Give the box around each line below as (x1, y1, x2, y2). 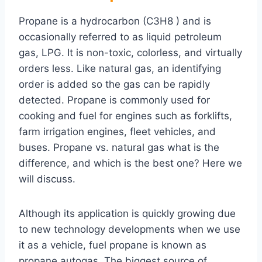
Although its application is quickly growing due (19, 208, 236, 220)
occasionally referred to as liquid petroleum (19, 31, 222, 43)
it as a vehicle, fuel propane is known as (19, 239, 206, 251)
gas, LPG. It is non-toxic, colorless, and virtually (19, 47, 242, 59)
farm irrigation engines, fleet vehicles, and (19, 126, 216, 138)
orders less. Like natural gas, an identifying (19, 63, 221, 75)
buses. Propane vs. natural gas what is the (19, 142, 219, 154)
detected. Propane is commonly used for (19, 94, 210, 106)
